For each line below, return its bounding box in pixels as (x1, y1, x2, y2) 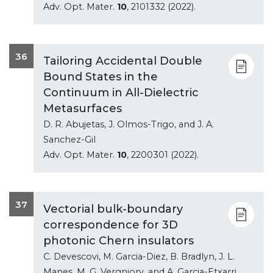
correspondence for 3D (43, 218, 178, 232)
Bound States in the (43, 69, 158, 83)
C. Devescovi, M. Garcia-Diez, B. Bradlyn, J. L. (43, 250, 235, 262)
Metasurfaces (43, 101, 122, 115)
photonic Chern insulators (43, 233, 194, 247)
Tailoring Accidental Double (43, 54, 202, 68)
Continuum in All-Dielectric (43, 85, 199, 99)
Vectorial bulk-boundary (43, 202, 183, 216)
